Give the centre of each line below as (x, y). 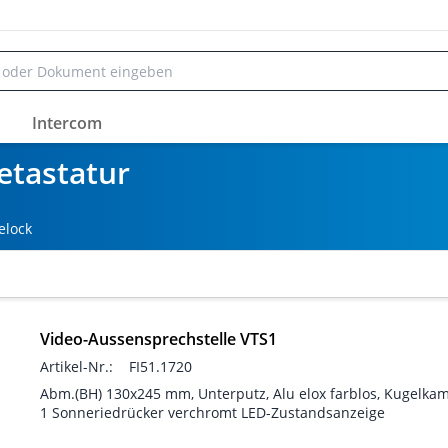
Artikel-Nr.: (76, 366)
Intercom (67, 122)
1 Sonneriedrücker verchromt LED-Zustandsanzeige (212, 412)
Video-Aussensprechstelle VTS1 (158, 339)
